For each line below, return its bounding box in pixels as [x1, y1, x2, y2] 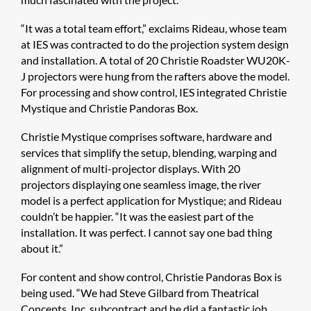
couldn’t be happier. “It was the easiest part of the [21, 210, 253, 224]
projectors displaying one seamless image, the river [21, 178, 261, 192]
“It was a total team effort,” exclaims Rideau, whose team [21, 22, 287, 35]
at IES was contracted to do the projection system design [21, 37, 289, 51]
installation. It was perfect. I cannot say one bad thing [21, 226, 272, 239]
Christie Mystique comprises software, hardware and [21, 130, 272, 144]
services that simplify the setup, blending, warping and [21, 146, 277, 160]
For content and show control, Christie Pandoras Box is [21, 270, 282, 284]
